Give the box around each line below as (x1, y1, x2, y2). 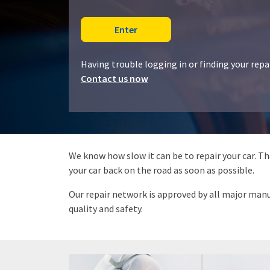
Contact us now (81, 72, 148, 84)
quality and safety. (69, 202, 143, 215)
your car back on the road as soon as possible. (69, 164, 254, 176)
